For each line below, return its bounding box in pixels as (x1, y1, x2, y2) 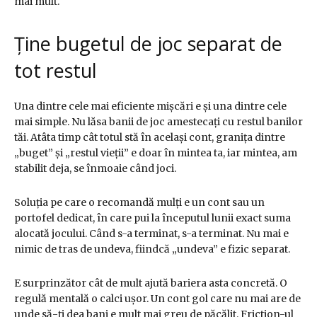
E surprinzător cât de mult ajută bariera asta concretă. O (14, 277, 287, 290)
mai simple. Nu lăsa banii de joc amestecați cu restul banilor (14, 115, 303, 129)
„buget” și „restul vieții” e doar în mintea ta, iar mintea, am (14, 146, 297, 160)
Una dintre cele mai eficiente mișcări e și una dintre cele (14, 100, 287, 113)
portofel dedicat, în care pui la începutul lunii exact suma (14, 212, 291, 225)
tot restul (14, 57, 97, 84)
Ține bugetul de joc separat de (14, 30, 282, 57)
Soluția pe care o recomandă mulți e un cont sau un (14, 196, 265, 209)
